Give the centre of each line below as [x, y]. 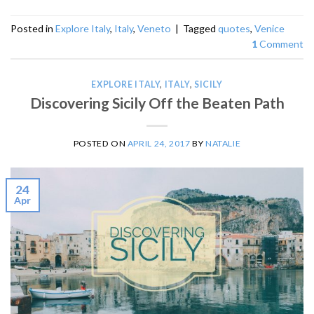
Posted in [33, 29]
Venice [269, 29]
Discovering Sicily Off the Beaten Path [157, 102]
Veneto [154, 29]
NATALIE [223, 144]
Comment [280, 44]
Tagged [200, 29]
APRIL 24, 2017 [159, 144]
